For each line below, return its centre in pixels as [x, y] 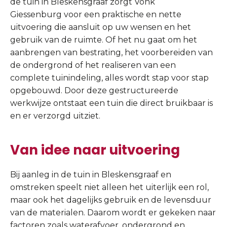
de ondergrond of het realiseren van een [93, 65]
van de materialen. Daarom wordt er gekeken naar [113, 212]
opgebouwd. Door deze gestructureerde [94, 90]
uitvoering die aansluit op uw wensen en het [101, 27]
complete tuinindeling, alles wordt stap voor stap [109, 78]
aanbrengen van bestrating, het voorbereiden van [111, 52]
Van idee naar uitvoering [95, 150]
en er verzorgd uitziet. [55, 116]
